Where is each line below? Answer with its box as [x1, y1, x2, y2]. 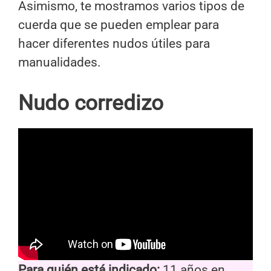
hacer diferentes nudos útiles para [18, 36, 210, 51]
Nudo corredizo [18, 91, 163, 116]
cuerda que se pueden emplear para [18, 17, 219, 32]
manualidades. [18, 54, 101, 70]
